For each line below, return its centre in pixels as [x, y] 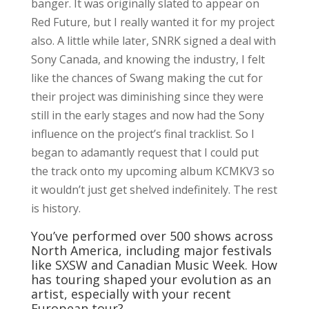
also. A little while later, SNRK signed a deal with [153, 40]
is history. [57, 208]
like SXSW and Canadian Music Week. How [154, 265]
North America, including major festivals [151, 250]
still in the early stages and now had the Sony [147, 115]
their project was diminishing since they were [147, 96]
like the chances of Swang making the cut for [147, 78]
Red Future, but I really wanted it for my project [152, 22]
